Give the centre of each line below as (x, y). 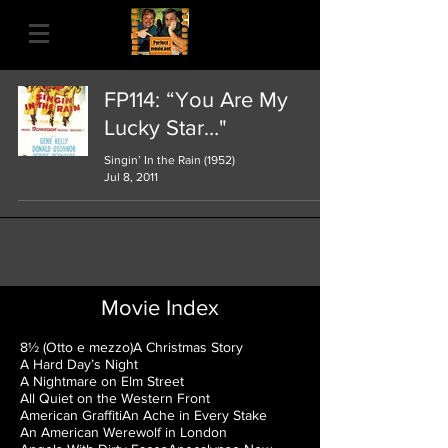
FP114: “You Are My (196, 99)
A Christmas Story (188, 347)
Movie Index (160, 307)
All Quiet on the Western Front (115, 398)
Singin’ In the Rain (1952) (169, 160)
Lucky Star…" (165, 127)
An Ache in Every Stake (194, 415)
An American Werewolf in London (123, 432)
